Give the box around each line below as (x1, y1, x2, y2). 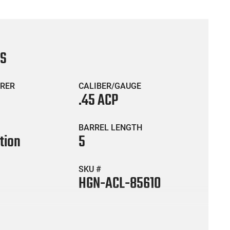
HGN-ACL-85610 (79, 171, 162, 196)
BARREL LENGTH (79, 122, 143, 132)
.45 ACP (79, 88, 119, 112)
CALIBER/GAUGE (79, 81, 142, 91)
